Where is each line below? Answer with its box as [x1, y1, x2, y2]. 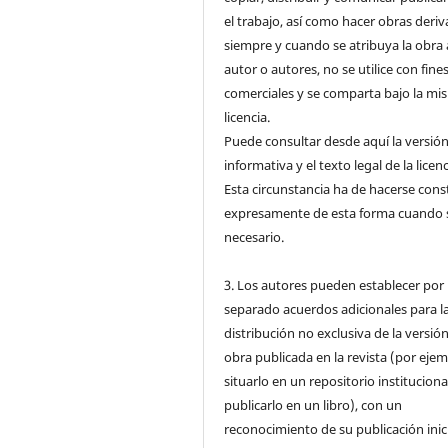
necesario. [224, 227, 285, 246]
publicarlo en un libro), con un [224, 395, 403, 414]
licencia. [224, 107, 271, 126]
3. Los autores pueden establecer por [224, 275, 445, 294]
